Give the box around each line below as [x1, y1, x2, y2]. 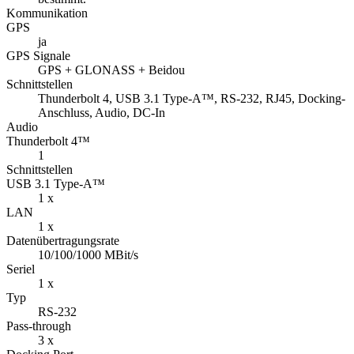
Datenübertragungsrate [6, 234, 119, 248]
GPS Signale [6, 49, 70, 63]
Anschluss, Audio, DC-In [38, 106, 165, 120]
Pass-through [6, 319, 71, 333]
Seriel [6, 262, 35, 277]
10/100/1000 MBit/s [38, 248, 138, 262]
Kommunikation [6, 6, 88, 21]
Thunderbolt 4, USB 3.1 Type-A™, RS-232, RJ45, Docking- [38, 92, 345, 106]
